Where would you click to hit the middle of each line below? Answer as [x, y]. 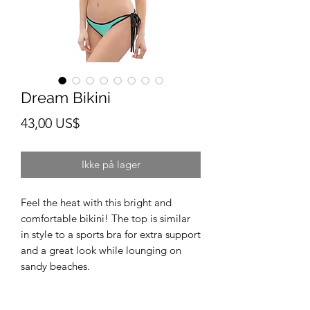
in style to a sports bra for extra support [111, 234]
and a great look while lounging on [101, 250]
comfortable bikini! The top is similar [106, 218]
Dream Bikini [66, 98]
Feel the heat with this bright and [96, 202]
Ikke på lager [111, 164]
